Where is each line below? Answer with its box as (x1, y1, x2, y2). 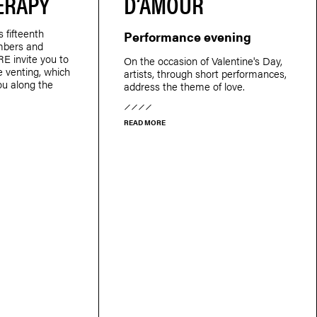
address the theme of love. (123, 78, 245, 93)
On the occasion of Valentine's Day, (123, 52, 282, 68)
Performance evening (123, 27, 251, 45)
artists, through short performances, (123, 65, 287, 81)
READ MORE (123, 117, 166, 127)
